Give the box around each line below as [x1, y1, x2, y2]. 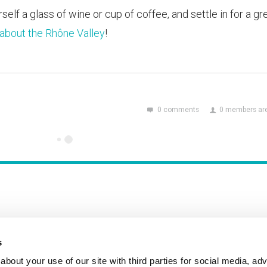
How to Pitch [187, 252, 249, 266]
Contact [119, 252, 157, 266]
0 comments [155, 105, 199, 114]
